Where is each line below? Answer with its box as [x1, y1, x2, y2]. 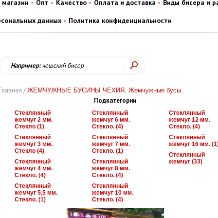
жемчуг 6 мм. [92, 116, 130, 124]
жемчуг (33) [169, 158, 202, 165]
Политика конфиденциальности [69, 16, 172, 25]
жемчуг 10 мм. [92, 189, 133, 197]
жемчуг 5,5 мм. [15, 189, 57, 197]
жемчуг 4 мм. [15, 165, 53, 172]
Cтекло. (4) [15, 172, 46, 179]
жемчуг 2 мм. [15, 116, 53, 124]
